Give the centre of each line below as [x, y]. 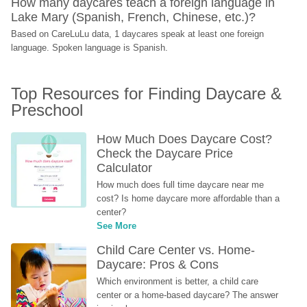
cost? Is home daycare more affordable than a [188, 198]
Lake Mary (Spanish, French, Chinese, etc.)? [134, 17]
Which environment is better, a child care [178, 281]
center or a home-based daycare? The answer [188, 295]
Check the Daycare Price [165, 153]
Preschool [47, 110]
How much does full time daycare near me [181, 184]
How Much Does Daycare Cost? [185, 139]
